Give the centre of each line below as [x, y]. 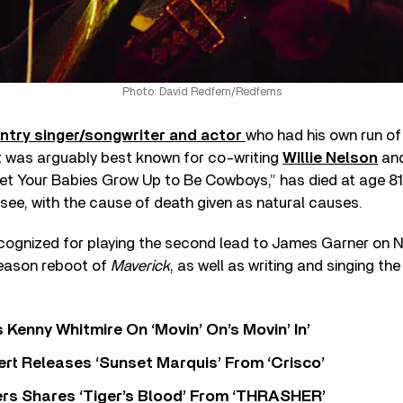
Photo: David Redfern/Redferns [201, 92]
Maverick [140, 266]
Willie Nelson [330, 158]
